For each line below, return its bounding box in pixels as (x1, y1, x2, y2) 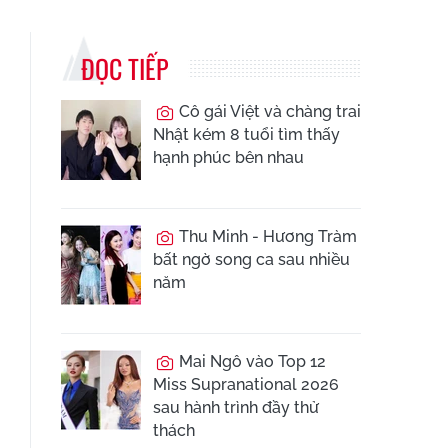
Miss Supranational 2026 (153, 375, 339, 394)
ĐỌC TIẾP (81, 49, 168, 88)
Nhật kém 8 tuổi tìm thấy (153, 125, 340, 144)
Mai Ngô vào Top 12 (175, 352, 326, 371)
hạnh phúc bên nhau (153, 148, 304, 167)
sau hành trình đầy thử (153, 398, 319, 417)
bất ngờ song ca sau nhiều (153, 250, 350, 269)
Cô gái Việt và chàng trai (175, 102, 361, 121)
